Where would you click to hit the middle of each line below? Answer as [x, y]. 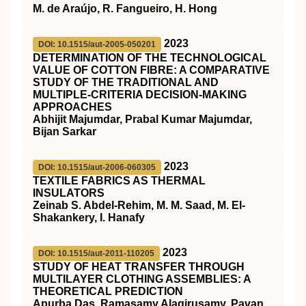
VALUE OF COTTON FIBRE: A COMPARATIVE [151, 70]
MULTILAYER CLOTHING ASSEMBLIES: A [142, 279]
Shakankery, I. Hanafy [89, 218]
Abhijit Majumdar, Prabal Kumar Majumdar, [142, 119]
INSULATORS [69, 193]
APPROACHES [72, 107]
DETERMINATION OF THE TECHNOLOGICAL [150, 58]
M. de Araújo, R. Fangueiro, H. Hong [125, 9]
